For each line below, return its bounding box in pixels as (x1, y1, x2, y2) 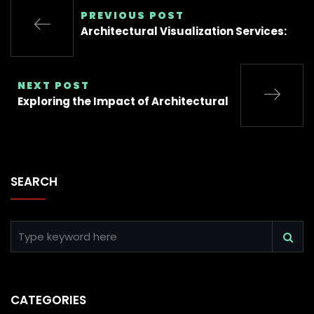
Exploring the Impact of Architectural (18, 94, 228, 109)
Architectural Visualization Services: (81, 24, 287, 39)
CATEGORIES (11, 292, 86, 309)
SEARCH (11, 173, 57, 191)
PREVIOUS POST (81, 8, 184, 23)
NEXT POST (18, 78, 90, 93)
